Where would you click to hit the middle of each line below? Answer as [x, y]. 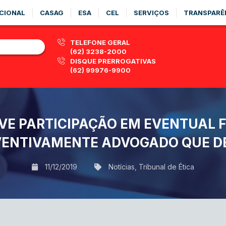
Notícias [122, 167]
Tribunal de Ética [166, 167]
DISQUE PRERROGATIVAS [113, 61]
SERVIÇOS [151, 13]
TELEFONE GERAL [100, 42]
